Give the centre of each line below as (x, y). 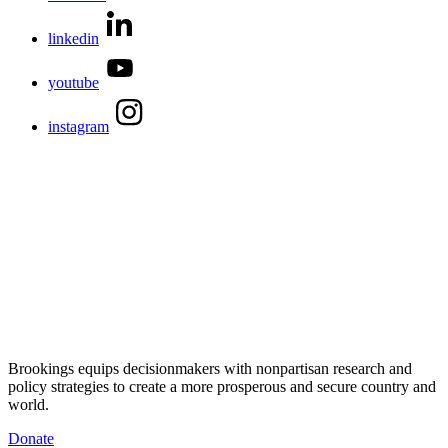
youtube (73, 82)
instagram (78, 126)
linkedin (73, 38)
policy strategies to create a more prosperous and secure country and (222, 386)
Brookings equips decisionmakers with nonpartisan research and (210, 368)
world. (28, 404)
